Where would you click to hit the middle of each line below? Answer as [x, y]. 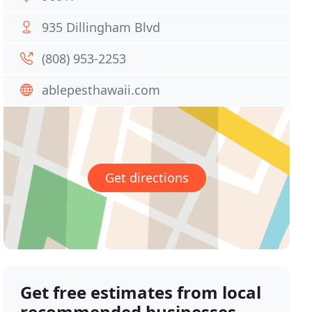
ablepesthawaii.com [101, 90]
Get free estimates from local [141, 292]
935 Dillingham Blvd [101, 27]
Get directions [147, 178]
